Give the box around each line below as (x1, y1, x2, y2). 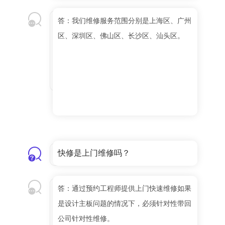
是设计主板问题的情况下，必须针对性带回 (58, 199, 191, 208)
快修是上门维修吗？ (58, 149, 130, 158)
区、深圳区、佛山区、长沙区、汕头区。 (58, 32, 184, 40)
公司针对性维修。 (58, 214, 114, 223)
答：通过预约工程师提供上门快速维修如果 (58, 184, 191, 193)
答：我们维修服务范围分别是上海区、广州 (58, 17, 191, 25)
